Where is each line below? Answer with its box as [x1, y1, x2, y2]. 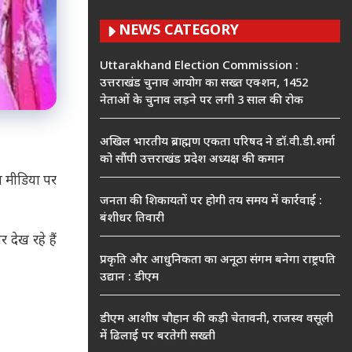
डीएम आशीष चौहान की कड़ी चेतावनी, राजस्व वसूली [100, 312, 333, 327]
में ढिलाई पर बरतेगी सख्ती [100, 329, 215, 344]
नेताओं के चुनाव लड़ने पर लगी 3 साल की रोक [100, 93, 303, 108]
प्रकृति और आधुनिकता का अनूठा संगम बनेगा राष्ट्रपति [100, 253, 335, 268]
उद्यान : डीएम [100, 270, 159, 285]
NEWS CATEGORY [119, 22, 239, 40]
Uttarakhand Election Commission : [100, 59, 299, 74]
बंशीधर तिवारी [100, 211, 164, 226]
